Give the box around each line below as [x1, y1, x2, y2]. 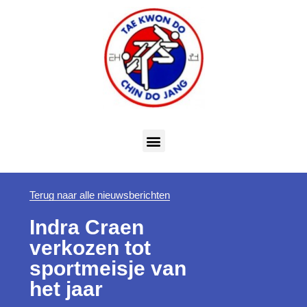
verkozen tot [29, 236, 151, 260]
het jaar [29, 278, 103, 301]
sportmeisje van [29, 257, 186, 280]
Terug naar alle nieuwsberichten [29, 189, 170, 201]
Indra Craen [29, 216, 144, 239]
